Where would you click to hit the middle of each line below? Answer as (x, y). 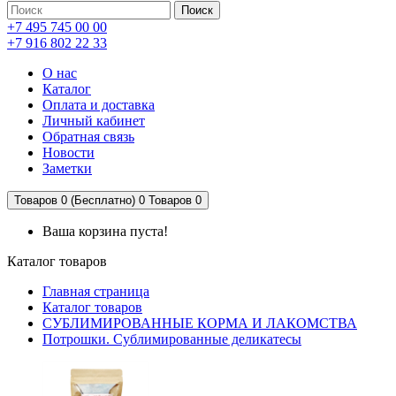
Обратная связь (88, 137)
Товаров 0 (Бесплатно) (75, 200)
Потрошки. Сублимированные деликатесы (172, 339)
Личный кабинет (94, 121)
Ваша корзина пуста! (105, 231)
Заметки (67, 168)
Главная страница (96, 291)
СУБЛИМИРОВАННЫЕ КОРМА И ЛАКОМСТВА (200, 323)
